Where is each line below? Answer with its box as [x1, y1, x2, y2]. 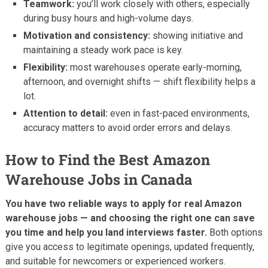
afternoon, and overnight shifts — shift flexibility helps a [23, 75, 256, 87]
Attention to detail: [23, 107, 108, 119]
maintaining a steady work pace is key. [23, 44, 184, 56]
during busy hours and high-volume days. [23, 12, 194, 24]
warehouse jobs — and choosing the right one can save [5, 212, 255, 224]
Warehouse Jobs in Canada [5, 169, 193, 189]
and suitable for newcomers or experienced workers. [5, 255, 226, 267]
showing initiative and [150, 29, 243, 41]
